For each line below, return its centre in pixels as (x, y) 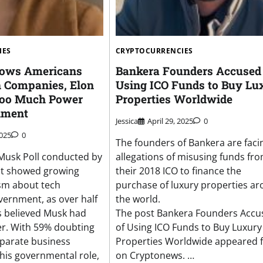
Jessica (127, 121)
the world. (138, 199)
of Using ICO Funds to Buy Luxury (188, 227)
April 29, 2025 (170, 121)
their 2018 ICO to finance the (178, 171)
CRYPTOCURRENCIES (154, 51)
